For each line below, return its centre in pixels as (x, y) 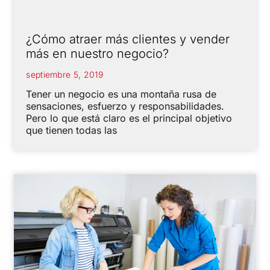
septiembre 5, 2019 (65, 75)
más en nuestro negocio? (98, 54)
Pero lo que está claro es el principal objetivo (129, 118)
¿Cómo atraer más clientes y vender (128, 39)
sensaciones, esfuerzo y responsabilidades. (125, 106)
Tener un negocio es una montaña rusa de (121, 94)
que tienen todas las (72, 130)
